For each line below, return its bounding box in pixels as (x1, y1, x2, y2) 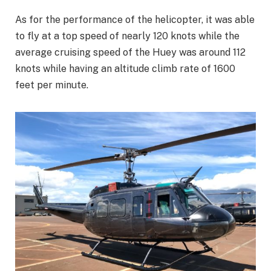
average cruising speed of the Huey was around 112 (15, 47, 246, 59)
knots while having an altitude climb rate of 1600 (15, 63, 235, 75)
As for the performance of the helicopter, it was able (15, 14, 255, 26)
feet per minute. (15, 79, 88, 91)
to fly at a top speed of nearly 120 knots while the (15, 30, 240, 42)
